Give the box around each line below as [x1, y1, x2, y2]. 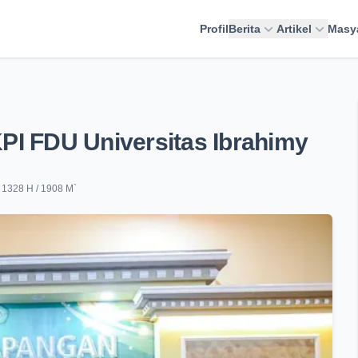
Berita [229, 22, 261, 35]
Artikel [276, 22, 312, 35]
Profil [200, 22, 229, 35]
